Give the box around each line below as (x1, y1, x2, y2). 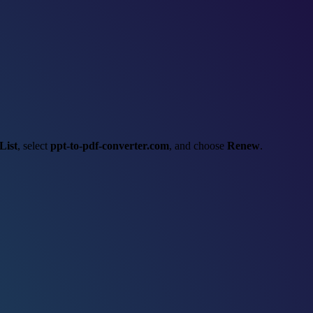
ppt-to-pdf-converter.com (50, 139, 169, 152)
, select (17, 139, 50, 152)
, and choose (169, 139, 227, 152)
